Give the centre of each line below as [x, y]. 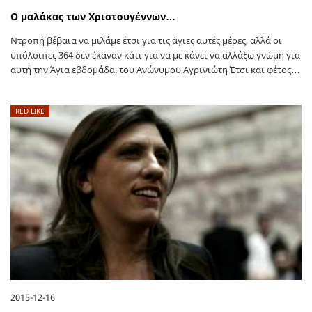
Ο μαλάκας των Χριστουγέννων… [93, 17]
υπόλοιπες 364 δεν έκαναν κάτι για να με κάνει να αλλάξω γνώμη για [155, 55]
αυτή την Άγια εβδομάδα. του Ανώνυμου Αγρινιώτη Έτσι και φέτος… [155, 70]
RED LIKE [30, 111]
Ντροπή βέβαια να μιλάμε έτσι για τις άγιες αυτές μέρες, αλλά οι [146, 41]
